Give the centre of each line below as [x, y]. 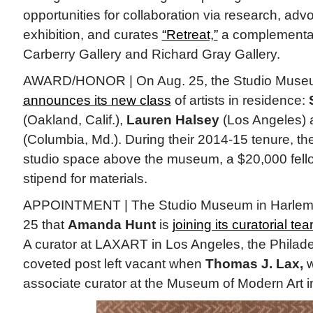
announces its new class [97, 101]
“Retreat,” [190, 35]
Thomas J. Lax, [254, 264]
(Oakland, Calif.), [74, 120]
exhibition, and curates [92, 35]
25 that [45, 225]
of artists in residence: [240, 101]
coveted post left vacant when [114, 264]
